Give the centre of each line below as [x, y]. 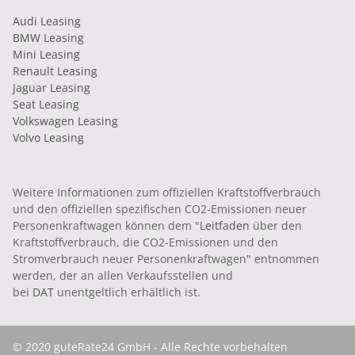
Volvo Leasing [48, 137]
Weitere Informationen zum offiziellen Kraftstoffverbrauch [167, 192]
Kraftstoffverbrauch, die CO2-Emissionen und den [145, 242]
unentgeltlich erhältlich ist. [127, 292]
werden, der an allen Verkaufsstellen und [123, 275]
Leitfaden [225, 225]
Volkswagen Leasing [65, 120]
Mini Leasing [46, 54]
